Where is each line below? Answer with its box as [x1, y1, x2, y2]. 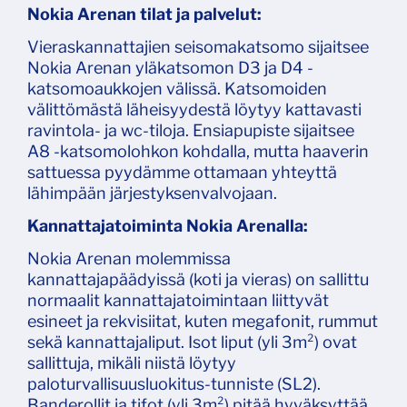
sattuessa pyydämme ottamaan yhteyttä [27, 163, 337, 183]
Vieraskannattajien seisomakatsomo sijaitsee [27, 37, 369, 57]
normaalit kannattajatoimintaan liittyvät [27, 291, 329, 311]
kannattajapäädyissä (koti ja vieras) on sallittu [27, 270, 369, 290]
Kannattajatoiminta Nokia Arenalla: [27, 216, 308, 236]
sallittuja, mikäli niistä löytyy [27, 353, 236, 373]
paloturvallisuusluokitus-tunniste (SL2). [27, 374, 321, 394]
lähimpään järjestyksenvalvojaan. [27, 184, 277, 203]
